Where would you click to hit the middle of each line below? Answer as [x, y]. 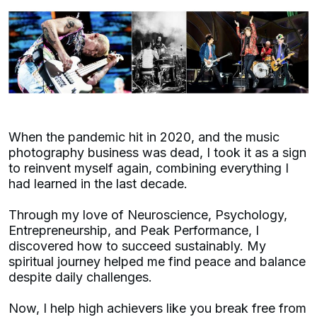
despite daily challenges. [82, 277]
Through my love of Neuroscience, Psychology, [148, 214]
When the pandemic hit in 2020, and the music [144, 137]
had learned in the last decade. [100, 183]
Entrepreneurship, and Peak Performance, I [134, 230]
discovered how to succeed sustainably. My [137, 246]
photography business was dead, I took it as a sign [157, 152]
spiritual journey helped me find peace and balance [157, 261]
